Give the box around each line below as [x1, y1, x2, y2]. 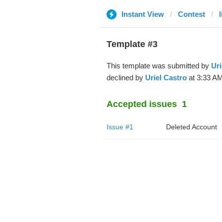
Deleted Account [166, 123, 217, 131]
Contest [177, 10, 205, 18]
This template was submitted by [106, 61, 211, 70]
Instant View [121, 10, 164, 18]
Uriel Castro [145, 73, 187, 82]
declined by [106, 73, 145, 82]
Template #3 [106, 39, 158, 49]
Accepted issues [106, 99, 177, 109]
